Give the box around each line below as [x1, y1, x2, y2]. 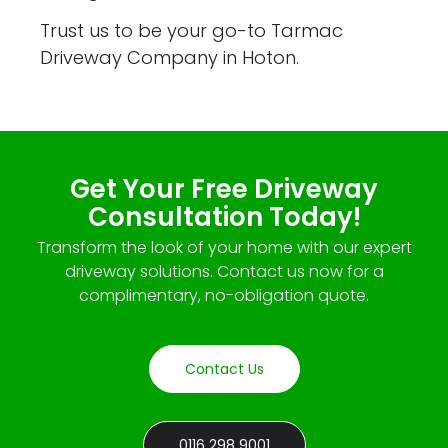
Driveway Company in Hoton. [40, 45, 300, 71]
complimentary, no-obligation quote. [79, 284, 369, 308]
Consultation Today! [87, 199, 361, 236]
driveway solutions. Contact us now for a [64, 260, 384, 284]
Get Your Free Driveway [70, 171, 378, 208]
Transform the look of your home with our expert [36, 236, 412, 260]
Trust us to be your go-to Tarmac [40, 18, 344, 44]
